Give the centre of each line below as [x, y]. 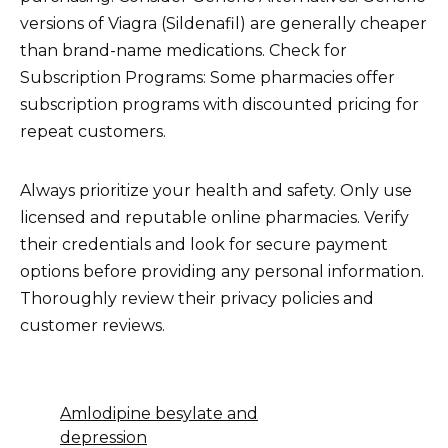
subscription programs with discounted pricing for [219, 104]
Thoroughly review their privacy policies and [197, 298]
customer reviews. [92, 325]
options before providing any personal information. [222, 271]
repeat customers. [93, 131]
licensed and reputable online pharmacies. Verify [214, 217]
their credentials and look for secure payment [204, 244]
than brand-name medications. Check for [183, 50]
